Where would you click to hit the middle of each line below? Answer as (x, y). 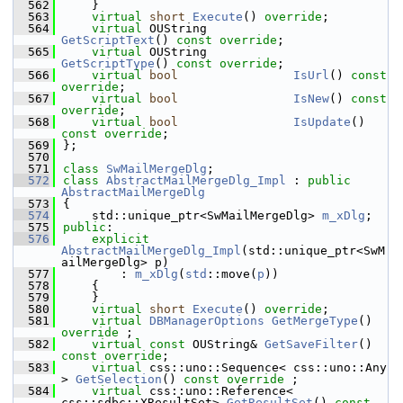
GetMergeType (315, 321)
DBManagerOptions (207, 321)
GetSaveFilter (311, 344)
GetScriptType (108, 63)
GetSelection (119, 379)
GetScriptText (108, 40)
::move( (232, 274)
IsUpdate (322, 122)
